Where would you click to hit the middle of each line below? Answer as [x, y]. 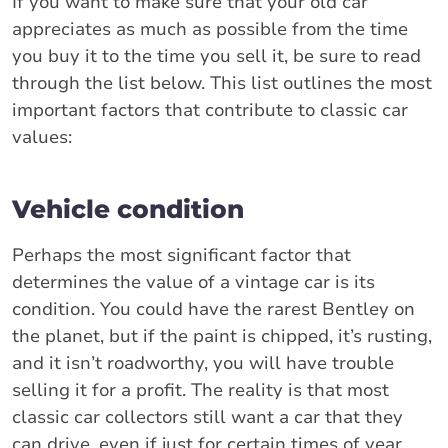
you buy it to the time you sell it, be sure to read [216, 55]
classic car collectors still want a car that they [207, 416]
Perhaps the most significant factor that [181, 254]
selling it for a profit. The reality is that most [200, 389]
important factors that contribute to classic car [210, 109]
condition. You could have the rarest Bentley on [213, 308]
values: [42, 136]
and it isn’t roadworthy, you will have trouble [203, 362]
